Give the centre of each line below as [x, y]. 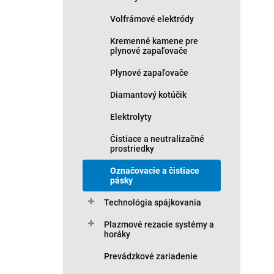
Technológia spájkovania [153, 202]
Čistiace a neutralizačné [157, 139]
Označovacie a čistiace [155, 171]
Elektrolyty [131, 117]
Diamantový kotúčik [148, 95]
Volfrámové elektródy [152, 19]
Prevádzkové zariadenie [151, 256]
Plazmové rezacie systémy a [159, 224]
